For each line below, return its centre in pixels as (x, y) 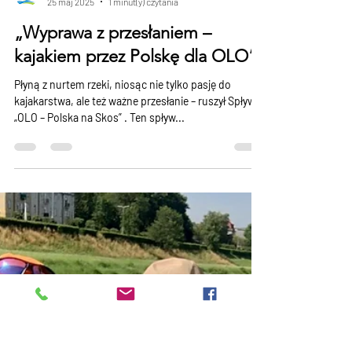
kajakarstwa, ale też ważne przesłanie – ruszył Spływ (135, 115)
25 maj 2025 (71, 15)
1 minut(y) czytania (143, 15)
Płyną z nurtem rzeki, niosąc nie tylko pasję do (123, 99)
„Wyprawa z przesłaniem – (113, 47)
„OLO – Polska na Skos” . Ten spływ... (99, 132)
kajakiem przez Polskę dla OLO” (136, 70)
